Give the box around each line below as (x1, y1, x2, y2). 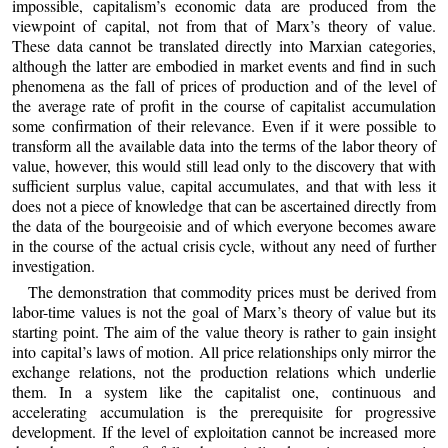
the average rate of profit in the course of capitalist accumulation (12, 95, 436, 117)
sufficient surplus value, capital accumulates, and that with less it (12, 175, 436, 197)
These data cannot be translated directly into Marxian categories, (12, 35, 436, 57)
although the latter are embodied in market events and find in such (12, 55, 436, 77)
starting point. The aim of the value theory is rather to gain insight (12, 320, 436, 342)
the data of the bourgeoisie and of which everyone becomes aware (12, 215, 436, 237)
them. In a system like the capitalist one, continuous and (12, 380, 436, 402)
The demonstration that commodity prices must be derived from (28, 280, 436, 302)
